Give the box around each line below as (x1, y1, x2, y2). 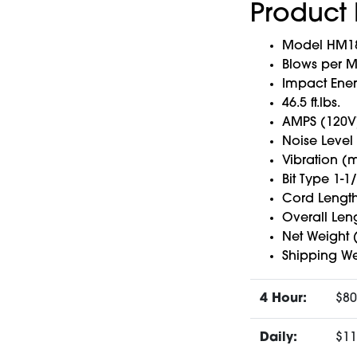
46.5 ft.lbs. (281, 96, 340, 110)
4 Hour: (259, 292, 307, 305)
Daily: (259, 331, 297, 344)
